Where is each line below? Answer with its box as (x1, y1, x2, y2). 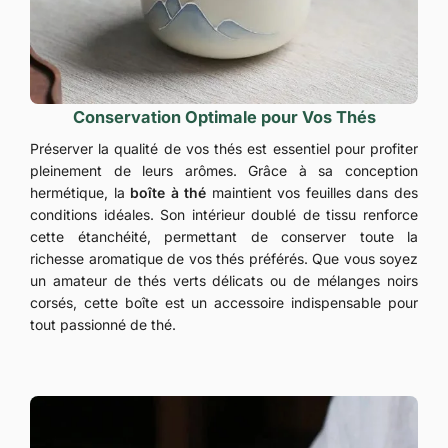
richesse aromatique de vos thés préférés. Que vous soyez (30, 250, 418, 268)
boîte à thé (130, 184, 207, 202)
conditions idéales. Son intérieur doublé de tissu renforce (30, 206, 418, 224)
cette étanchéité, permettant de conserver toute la (30, 228, 418, 246)
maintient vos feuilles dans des (206, 184, 419, 202)
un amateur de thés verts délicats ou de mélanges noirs (30, 272, 418, 290)
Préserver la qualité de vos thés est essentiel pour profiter (30, 140, 418, 158)
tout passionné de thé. (30, 316, 176, 334)
